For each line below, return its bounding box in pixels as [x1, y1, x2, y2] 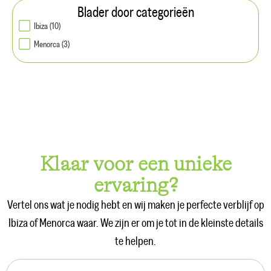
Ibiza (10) [34, 21, 60, 31]
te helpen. [115, 235, 156, 247]
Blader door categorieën [77, 5, 194, 20]
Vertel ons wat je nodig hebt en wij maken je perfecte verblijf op [7, 198, 264, 211]
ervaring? [93, 173, 178, 197]
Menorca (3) [34, 39, 70, 49]
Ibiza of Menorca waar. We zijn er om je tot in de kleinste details [8, 217, 263, 229]
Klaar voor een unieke [39, 152, 232, 175]
